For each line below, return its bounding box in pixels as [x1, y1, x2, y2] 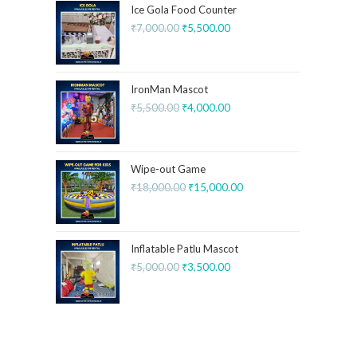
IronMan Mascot [131, 83, 208, 96]
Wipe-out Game [131, 163, 206, 175]
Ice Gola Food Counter [131, 3, 237, 16]
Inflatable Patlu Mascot [131, 242, 238, 255]
